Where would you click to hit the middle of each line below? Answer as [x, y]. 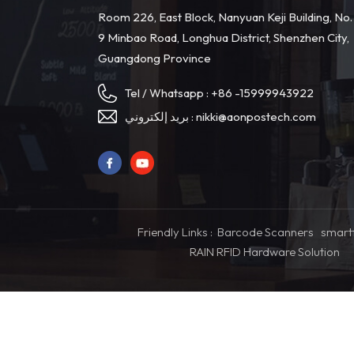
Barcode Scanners [266, 232]
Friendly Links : [175, 232]
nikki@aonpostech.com [256, 117]
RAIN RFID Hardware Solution [265, 251]
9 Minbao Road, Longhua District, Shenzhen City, [224, 37]
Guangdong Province [154, 58]
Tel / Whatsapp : [168, 92]
